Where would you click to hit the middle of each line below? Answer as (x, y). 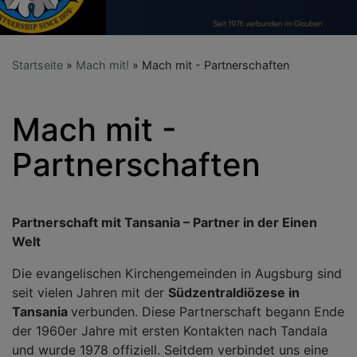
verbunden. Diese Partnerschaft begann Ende (208, 311)
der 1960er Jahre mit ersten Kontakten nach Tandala (170, 330)
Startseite (37, 65)
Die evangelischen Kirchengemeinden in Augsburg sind (177, 273)
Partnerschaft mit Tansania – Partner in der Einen (165, 222)
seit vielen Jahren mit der (90, 292)
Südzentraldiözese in (234, 292)
